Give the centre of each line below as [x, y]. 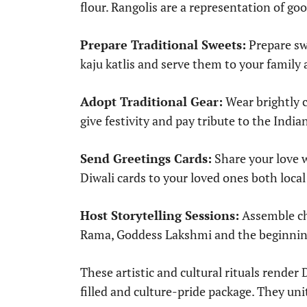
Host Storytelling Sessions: [160, 216]
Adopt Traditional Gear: [151, 102]
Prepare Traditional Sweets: [163, 45]
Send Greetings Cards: [146, 159]
